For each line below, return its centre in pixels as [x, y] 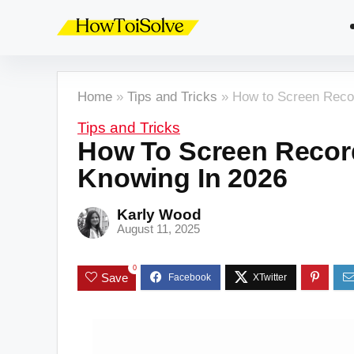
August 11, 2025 [158, 229]
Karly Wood [159, 215]
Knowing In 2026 [183, 178]
